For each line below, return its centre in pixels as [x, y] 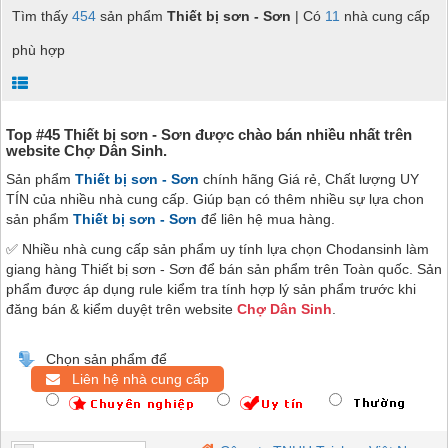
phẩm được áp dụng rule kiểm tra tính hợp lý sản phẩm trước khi [211, 289]
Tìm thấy [42, 16]
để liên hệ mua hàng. [266, 219]
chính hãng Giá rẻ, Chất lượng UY [309, 179]
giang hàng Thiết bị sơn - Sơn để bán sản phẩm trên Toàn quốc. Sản [224, 269]
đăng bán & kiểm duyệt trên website [121, 309]
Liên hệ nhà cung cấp [134, 379]
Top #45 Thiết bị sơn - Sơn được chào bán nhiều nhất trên [209, 135]
